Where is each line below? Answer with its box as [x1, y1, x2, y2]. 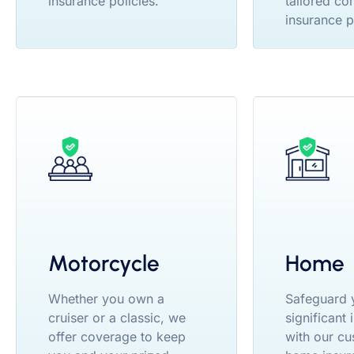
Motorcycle [48, 249, 160, 277]
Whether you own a [48, 290, 164, 307]
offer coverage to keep [48, 328, 186, 345]
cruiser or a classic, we [48, 309, 186, 326]
